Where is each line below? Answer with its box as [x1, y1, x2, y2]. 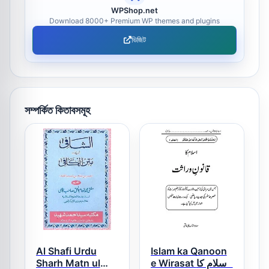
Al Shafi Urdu [35, 245, 97, 258]
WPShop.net [111, 5, 158, 15]
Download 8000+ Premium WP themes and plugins [49, 16, 220, 25]
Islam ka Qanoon [150, 245, 227, 258]
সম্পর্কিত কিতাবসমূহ [25, 103, 90, 116]
